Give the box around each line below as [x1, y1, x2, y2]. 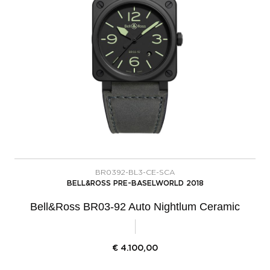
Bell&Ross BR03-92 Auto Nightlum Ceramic [30, 200, 240, 213]
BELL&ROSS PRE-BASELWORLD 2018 [66, 179, 204, 187]
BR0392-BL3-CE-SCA [95, 168, 175, 176]
